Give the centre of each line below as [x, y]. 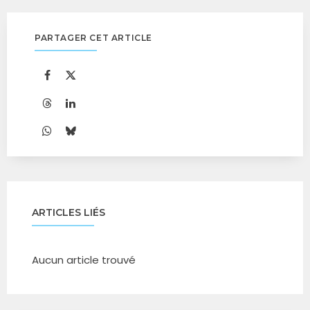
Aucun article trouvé [84, 260]
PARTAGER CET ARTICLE [93, 38]
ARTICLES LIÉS [69, 212]
